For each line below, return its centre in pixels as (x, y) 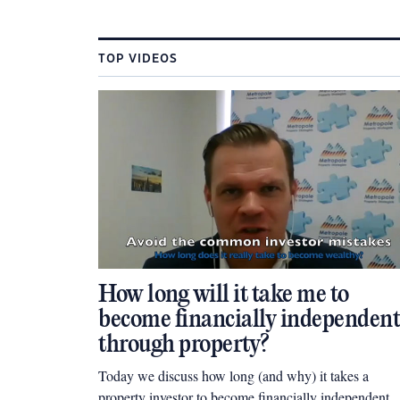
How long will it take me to (224, 295)
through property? (184, 345)
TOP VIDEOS (138, 59)
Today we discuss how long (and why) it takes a (233, 375)
